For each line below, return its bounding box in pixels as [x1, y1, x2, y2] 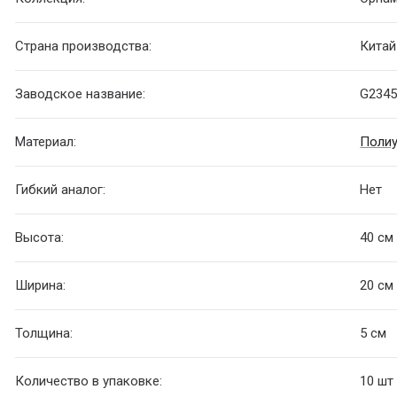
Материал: [15, 134, 77, 151]
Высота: [15, 230, 65, 246]
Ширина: [15, 277, 66, 294]
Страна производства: [15, 38, 152, 55]
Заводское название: [15, 86, 146, 103]
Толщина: [15, 325, 74, 342]
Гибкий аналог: [15, 182, 106, 198]
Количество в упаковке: [15, 373, 163, 390]
